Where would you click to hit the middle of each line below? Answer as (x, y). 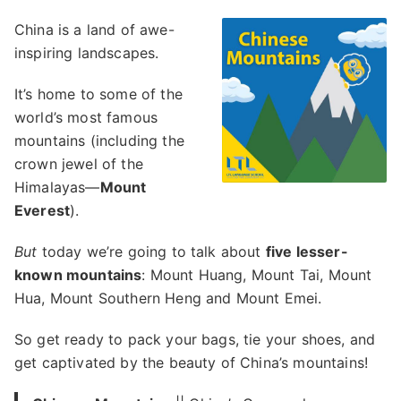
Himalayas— (57, 187)
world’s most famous (86, 117)
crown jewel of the (79, 164)
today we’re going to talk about (151, 252)
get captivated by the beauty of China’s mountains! (192, 363)
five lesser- (307, 252)
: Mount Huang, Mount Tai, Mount (257, 275)
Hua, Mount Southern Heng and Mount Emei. (168, 298)
